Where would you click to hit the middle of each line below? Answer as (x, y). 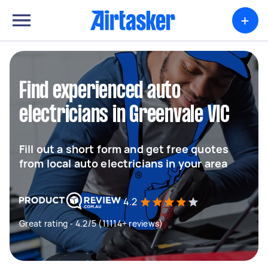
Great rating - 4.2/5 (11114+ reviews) (91, 223)
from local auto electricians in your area (124, 163)
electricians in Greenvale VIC (124, 115)
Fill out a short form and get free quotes (124, 149)
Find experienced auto (100, 92)
